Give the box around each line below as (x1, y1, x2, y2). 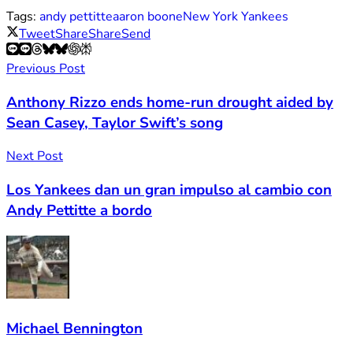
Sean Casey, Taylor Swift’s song (6, 112, 223, 133)
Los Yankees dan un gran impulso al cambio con (6, 180, 332, 201)
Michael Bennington (6, 318, 143, 339)
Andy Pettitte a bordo (6, 200, 152, 221)
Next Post (6, 147, 63, 165)
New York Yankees (183, 7, 288, 25)
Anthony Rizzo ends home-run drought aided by (6, 91, 333, 113)
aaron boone (113, 7, 183, 25)
